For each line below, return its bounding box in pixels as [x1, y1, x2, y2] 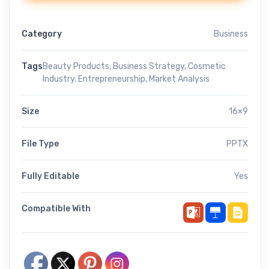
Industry [43, 74, 74, 85]
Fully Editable [22, 171, 79, 182]
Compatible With [22, 204, 91, 214]
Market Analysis [149, 74, 210, 85]
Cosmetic [188, 61, 226, 72]
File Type [22, 139, 59, 150]
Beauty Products [43, 61, 109, 72]
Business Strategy [113, 61, 184, 72]
